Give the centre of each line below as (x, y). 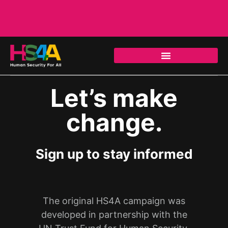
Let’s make (114, 98)
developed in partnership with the (114, 214)
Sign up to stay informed (114, 154)
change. (114, 122)
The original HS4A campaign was (114, 201)
